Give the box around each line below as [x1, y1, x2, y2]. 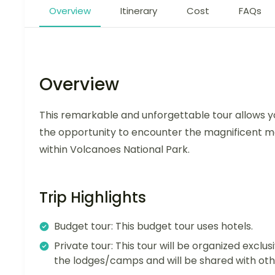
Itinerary [120, 4, 157, 17]
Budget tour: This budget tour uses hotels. [54, 219, 253, 233]
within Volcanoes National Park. [39, 142, 190, 157]
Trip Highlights [39, 187, 146, 207]
